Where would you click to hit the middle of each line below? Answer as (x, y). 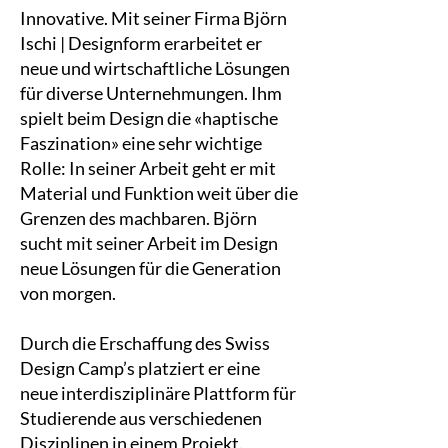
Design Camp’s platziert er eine (140, 368)
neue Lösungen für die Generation (150, 268)
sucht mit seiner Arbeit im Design (149, 243)
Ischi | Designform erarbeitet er (141, 43)
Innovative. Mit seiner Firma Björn (153, 18)
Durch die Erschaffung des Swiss (145, 343)
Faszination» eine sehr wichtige (141, 143)
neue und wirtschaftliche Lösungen (155, 68)
